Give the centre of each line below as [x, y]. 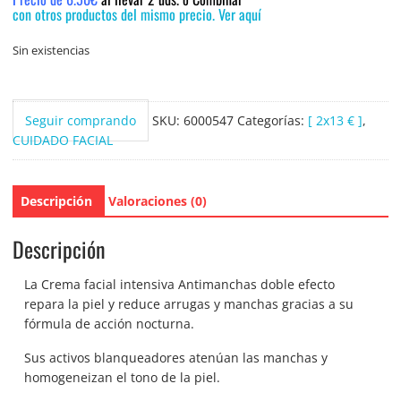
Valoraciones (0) [157, 200]
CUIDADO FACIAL [62, 140]
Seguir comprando [80, 120]
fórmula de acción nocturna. [110, 324]
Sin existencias [51, 50]
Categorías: [272, 120]
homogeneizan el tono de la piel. [123, 378]
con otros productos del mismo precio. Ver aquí [137, 14]
